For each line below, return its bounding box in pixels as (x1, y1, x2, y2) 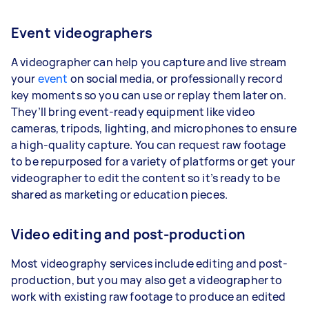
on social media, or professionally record (68, 70, 283, 86)
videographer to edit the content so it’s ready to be (11, 170, 280, 186)
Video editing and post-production (11, 224, 246, 243)
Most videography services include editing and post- (11, 255, 288, 271)
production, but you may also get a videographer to (11, 272, 283, 288)
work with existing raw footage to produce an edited (11, 288, 286, 304)
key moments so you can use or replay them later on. (11, 87, 287, 103)
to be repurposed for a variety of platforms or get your (11, 153, 296, 169)
